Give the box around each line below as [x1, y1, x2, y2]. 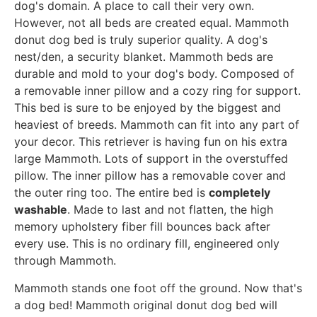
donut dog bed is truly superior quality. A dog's [14, 33, 267, 47]
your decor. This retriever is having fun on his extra [14, 134, 287, 149]
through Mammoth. [14, 253, 116, 268]
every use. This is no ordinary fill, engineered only [14, 236, 279, 251]
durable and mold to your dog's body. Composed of [14, 67, 294, 81]
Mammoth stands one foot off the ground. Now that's [14, 280, 302, 295]
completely [209, 185, 270, 200]
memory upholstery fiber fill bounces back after [14, 219, 270, 234]
